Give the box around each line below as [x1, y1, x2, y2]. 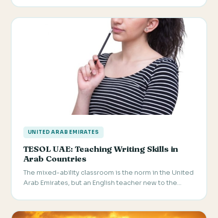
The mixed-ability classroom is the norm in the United [23, 168, 194, 177]
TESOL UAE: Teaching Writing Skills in [23, 144, 179, 154]
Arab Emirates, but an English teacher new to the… [23, 179, 182, 187]
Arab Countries [23, 153, 87, 164]
